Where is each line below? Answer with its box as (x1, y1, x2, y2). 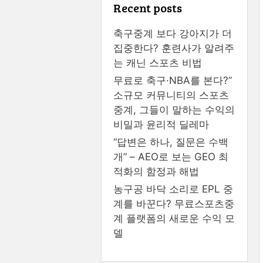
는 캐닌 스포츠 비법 (113, 56, 202, 69)
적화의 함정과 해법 (113, 165, 199, 177)
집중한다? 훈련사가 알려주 (113, 42, 234, 54)
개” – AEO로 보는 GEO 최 (113, 150, 228, 163)
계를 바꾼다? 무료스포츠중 (113, 197, 234, 210)
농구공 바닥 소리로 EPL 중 (113, 183, 233, 195)
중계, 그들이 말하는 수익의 (113, 103, 235, 116)
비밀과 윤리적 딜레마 (113, 118, 209, 130)
